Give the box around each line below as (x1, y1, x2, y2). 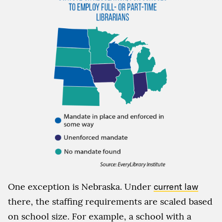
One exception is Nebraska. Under (8, 181, 154, 193)
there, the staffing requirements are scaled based (8, 196, 213, 208)
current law (154, 181, 198, 193)
